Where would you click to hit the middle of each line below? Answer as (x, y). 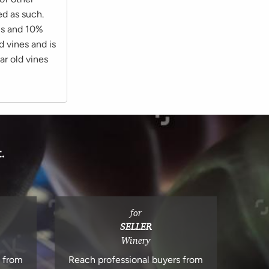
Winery (136, 240)
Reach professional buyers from (136, 260)
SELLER (136, 227)
